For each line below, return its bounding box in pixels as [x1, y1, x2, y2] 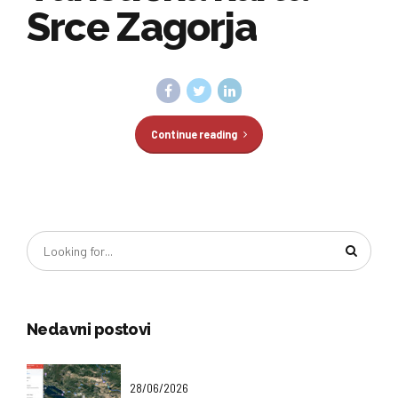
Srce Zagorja [27, 4, 257, 52]
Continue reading [150, 127, 237, 140]
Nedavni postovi [27, 320, 151, 339]
